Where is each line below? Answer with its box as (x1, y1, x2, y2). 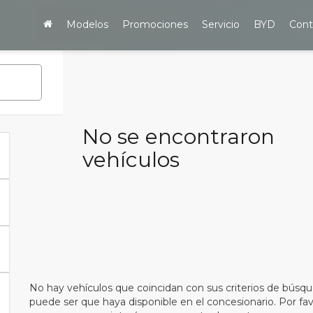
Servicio (202, 18, 240, 31)
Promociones (122, 18, 188, 31)
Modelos (66, 18, 108, 31)
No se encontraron (82, 124, 275, 150)
